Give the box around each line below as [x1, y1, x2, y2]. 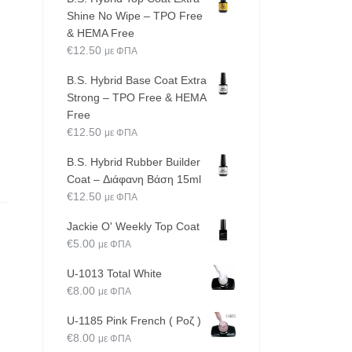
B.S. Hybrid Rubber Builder [66, 156, 200, 169]
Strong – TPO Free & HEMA [66, 91, 206, 104]
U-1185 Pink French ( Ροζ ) [66, 314, 201, 328]
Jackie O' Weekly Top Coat [66, 220, 200, 233]
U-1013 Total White [66, 267, 162, 280]
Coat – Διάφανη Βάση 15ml [66, 173, 201, 186]
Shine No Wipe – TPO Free [66, 9, 203, 23]
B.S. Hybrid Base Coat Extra [66, 74, 207, 87]
